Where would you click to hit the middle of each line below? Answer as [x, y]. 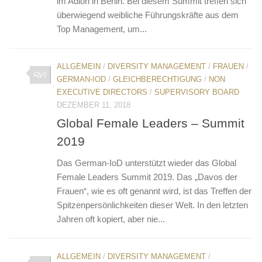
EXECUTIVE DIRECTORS [102, 92]
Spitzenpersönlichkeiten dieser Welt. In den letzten [152, 205]
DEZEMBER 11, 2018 [94, 105]
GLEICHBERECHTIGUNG [157, 79]
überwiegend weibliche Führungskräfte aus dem [148, 15]
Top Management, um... [102, 29]
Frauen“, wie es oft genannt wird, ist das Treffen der [154, 191]
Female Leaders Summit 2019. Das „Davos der [147, 177]
